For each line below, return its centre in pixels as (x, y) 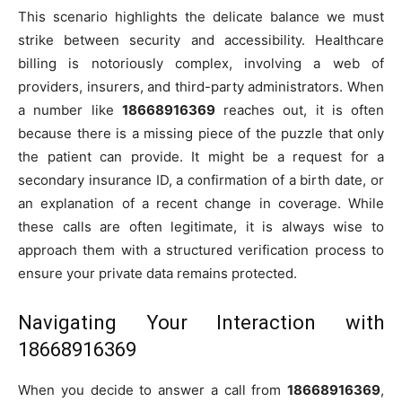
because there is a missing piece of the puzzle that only (201, 134)
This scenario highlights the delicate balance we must (201, 17)
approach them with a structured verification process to (201, 250)
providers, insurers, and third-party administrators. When (201, 87)
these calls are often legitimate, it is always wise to (201, 227)
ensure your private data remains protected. (157, 274)
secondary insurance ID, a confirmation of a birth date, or (201, 180)
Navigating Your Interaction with (201, 323)
